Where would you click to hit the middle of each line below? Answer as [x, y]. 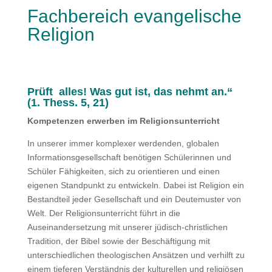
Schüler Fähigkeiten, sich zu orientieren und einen [123, 171]
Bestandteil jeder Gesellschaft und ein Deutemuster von [134, 199]
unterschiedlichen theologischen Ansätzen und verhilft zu [136, 255]
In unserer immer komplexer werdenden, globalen [123, 143]
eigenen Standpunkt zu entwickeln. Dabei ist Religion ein [135, 185]
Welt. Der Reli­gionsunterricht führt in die [104, 213]
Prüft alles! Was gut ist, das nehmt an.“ [130, 92]
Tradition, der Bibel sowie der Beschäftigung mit [118, 241]
